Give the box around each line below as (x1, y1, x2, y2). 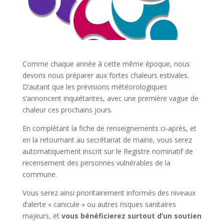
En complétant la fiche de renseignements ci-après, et (22, 123, 196, 133)
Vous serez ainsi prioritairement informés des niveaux (22, 187, 195, 197)
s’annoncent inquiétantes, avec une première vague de (22, 93, 198, 103)
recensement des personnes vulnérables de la (22, 157, 170, 167)
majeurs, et (22, 210, 61, 220)
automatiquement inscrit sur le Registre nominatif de (22, 146, 193, 156)
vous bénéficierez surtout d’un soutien (61, 210, 201, 220)
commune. (22, 169, 57, 179)
